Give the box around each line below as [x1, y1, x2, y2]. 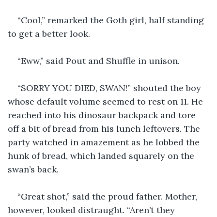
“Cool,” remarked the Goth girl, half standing [17, 14, 206, 26]
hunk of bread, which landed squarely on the [8, 150, 197, 161]
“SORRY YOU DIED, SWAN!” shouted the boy [17, 82, 203, 93]
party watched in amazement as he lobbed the [8, 136, 202, 148]
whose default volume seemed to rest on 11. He [8, 95, 205, 107]
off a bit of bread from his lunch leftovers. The [8, 123, 202, 134]
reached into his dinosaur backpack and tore [8, 109, 198, 121]
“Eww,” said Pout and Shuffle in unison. [17, 55, 182, 66]
